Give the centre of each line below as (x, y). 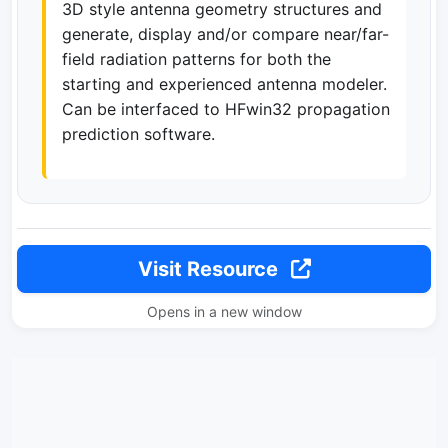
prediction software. (138, 133)
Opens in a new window (224, 311)
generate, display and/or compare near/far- (225, 33)
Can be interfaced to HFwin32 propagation (226, 108)
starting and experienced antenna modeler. (224, 83)
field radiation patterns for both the (196, 58)
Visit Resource (210, 268)
